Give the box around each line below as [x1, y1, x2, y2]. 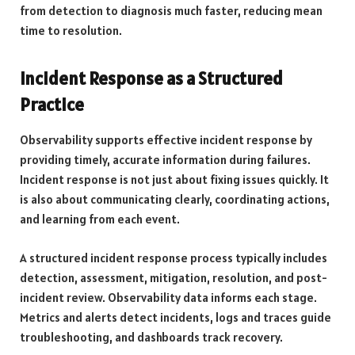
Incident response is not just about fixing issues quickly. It [20, 172, 329, 188]
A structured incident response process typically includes [20, 250, 327, 265]
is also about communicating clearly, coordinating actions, [20, 192, 330, 208]
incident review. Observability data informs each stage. [20, 289, 317, 305]
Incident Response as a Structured [20, 66, 283, 90]
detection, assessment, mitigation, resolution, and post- [20, 269, 327, 285]
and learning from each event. [20, 212, 180, 227]
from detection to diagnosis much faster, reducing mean [20, 3, 323, 19]
